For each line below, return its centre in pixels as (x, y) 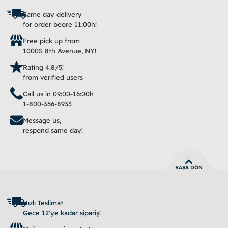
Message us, (42, 120)
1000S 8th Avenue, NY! (60, 51)
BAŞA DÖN (189, 168)
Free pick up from (51, 41)
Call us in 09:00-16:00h (58, 94)
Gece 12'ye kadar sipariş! (62, 213)
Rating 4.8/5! (43, 67)
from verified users (53, 77)
